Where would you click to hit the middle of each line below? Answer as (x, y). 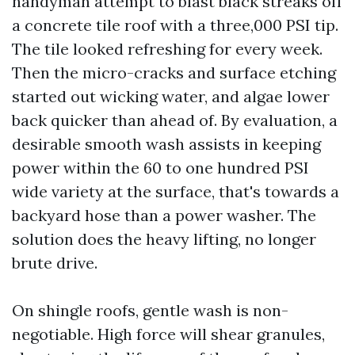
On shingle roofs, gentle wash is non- (150, 310)
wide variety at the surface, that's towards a (176, 191)
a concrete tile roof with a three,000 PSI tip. (175, 25)
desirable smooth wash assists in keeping (166, 144)
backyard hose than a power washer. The (164, 215)
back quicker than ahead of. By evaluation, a (175, 120)
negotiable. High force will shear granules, (168, 334)
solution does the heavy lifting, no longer (164, 239)
